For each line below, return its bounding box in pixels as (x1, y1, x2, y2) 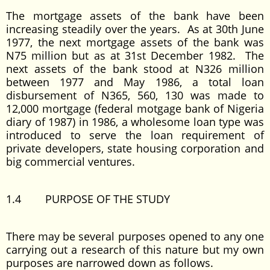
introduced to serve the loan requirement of (6, 128, 264, 142)
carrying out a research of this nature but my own (6, 242, 264, 257)
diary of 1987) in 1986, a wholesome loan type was (6, 115, 264, 129)
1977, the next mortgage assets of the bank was (6, 35, 264, 49)
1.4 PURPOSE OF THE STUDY (6, 192, 170, 206)
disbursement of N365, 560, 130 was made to (6, 88, 264, 102)
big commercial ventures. (6, 154, 135, 169)
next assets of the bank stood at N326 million (6, 61, 264, 76)
